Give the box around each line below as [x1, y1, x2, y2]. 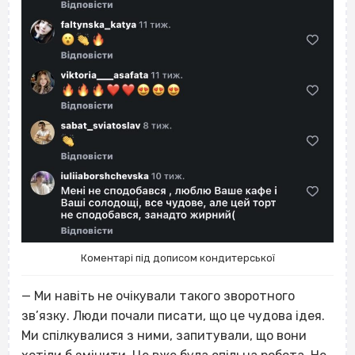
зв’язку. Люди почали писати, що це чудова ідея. [21, 307, 325, 323]
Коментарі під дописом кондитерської [80, 252, 275, 265]
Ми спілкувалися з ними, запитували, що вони [21, 327, 307, 343]
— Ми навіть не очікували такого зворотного [21, 288, 295, 303]
